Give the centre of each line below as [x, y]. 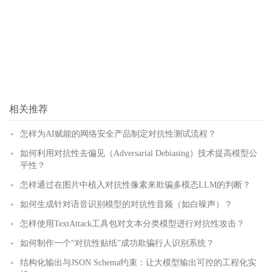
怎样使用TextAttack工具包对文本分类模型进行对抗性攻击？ [132, 224]
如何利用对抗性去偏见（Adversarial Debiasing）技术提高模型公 [139, 153]
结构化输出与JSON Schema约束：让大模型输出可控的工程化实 [138, 263]
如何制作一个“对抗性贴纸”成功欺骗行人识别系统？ [117, 243]
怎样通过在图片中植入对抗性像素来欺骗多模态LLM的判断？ [135, 185]
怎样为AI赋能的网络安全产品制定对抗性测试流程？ [118, 134]
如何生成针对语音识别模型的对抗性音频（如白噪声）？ [126, 204]
